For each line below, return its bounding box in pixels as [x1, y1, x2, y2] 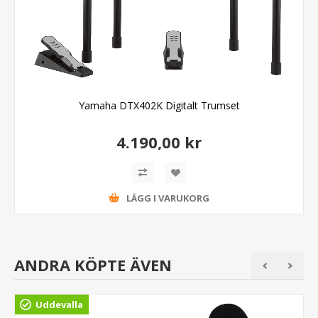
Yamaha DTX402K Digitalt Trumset [78, 98, 240, 112]
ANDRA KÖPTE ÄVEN [14, 253, 172, 275]
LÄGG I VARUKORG [126, 192, 209, 205]
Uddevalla [35, 297, 83, 311]
